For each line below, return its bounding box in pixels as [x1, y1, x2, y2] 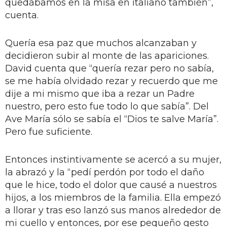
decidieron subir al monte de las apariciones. [5, 50, 209, 61]
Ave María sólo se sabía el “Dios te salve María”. [5, 113, 218, 125]
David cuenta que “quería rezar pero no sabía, [5, 62, 214, 74]
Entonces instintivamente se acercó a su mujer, [5, 154, 221, 165]
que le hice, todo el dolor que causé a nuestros [5, 179, 217, 191]
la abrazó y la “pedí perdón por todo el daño [5, 166, 204, 178]
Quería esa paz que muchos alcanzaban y [5, 37, 197, 49]
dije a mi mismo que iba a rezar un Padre [5, 88, 195, 99]
